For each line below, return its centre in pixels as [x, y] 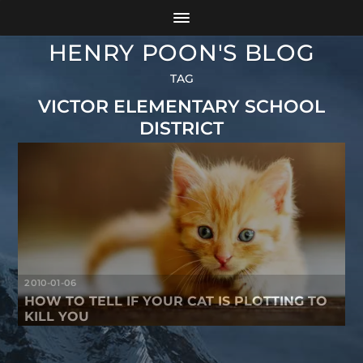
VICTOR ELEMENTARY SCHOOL [181, 106]
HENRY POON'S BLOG [181, 53]
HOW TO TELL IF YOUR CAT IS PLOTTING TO [176, 301]
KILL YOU [57, 316]
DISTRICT [181, 128]
